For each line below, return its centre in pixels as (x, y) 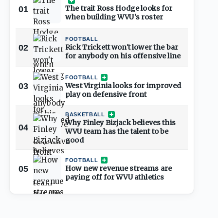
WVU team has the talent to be (117, 132)
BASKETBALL (85, 115)
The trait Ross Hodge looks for (119, 9)
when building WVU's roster (114, 17)
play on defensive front (106, 95)
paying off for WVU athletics (115, 177)
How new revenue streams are (119, 169)
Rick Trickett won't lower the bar (122, 47)
